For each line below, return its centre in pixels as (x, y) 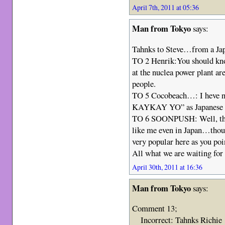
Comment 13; (155, 208)
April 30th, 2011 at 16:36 (167, 167)
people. (144, 83)
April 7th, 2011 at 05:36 (166, 8)
